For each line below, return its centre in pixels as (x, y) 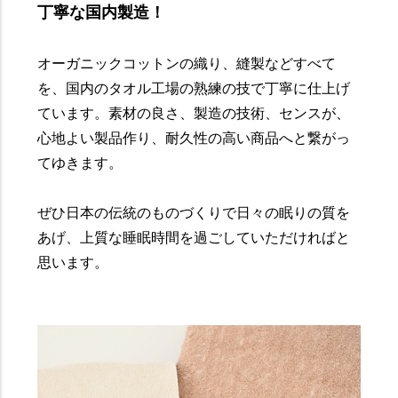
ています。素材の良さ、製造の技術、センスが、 (194, 113)
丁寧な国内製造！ (102, 12)
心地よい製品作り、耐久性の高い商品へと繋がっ (194, 138)
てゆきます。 (80, 163)
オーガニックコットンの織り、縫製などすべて (187, 63)
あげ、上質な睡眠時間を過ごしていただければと (194, 237)
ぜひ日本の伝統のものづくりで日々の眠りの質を (194, 212)
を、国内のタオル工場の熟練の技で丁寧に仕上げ (194, 88)
